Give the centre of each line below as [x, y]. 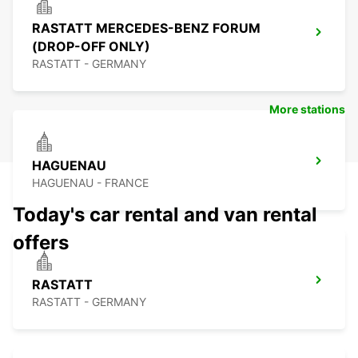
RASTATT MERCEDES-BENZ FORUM [146, 28]
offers [41, 243]
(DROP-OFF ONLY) [91, 47]
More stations [307, 109]
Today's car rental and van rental [165, 215]
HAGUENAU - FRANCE [90, 183]
